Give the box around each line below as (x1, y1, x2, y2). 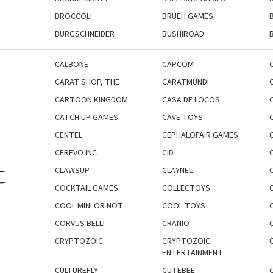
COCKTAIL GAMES (55, 182, 118, 194)
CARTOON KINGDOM (55, 93, 128, 106)
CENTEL (55, 129, 82, 141)
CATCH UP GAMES (55, 111, 118, 124)
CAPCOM (161, 58, 194, 71)
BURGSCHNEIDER (55, 27, 115, 40)
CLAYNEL (161, 164, 193, 177)
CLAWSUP (55, 164, 90, 177)
